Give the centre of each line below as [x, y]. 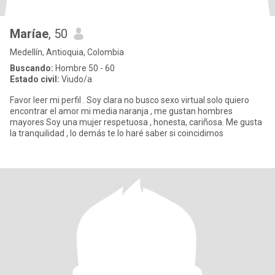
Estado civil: [35, 79]
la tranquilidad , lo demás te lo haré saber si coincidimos [117, 133]
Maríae [29, 34]
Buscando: [32, 68]
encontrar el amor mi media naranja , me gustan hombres [121, 111]
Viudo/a [76, 79]
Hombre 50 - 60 [84, 68]
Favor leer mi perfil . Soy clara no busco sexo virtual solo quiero [130, 100]
